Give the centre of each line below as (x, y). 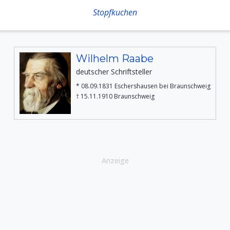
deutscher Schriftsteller (114, 72)
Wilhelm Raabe (115, 59)
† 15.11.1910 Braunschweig (115, 96)
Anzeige (115, 160)
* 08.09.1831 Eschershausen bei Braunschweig (143, 86)
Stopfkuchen (115, 12)
